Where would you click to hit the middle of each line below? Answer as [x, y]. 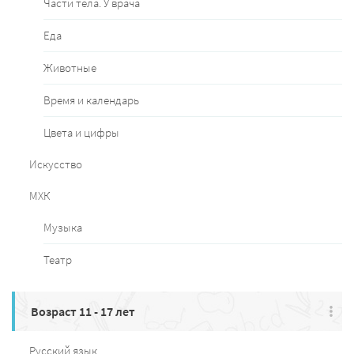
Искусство [56, 164]
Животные [70, 68]
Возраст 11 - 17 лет [83, 312]
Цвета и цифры [81, 133]
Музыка [63, 228]
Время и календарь [91, 100]
